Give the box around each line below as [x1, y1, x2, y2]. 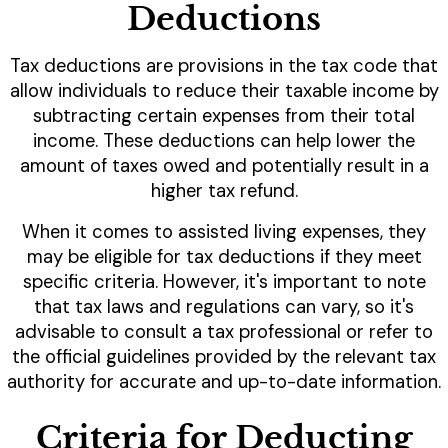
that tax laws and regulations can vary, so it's [34, 295, 414, 320]
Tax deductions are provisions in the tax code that [10, 54, 438, 79]
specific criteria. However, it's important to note [22, 270, 426, 295]
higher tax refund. [150, 179, 298, 204]
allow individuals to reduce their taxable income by [9, 79, 439, 104]
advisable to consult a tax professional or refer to [15, 320, 433, 345]
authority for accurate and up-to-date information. [7, 370, 441, 395]
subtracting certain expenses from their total [33, 104, 415, 129]
